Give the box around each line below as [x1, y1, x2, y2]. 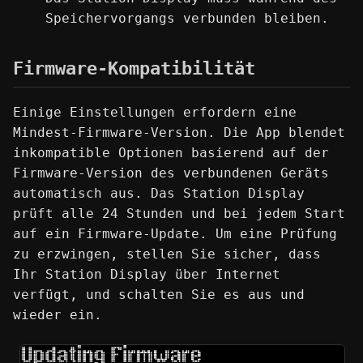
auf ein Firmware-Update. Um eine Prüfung [13, 226, 337, 242]
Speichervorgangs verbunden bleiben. [45, 10, 329, 26]
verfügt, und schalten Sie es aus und [13, 287, 305, 303]
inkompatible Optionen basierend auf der [13, 145, 329, 161]
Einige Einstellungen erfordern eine [13, 105, 297, 121]
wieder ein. [13, 307, 102, 323]
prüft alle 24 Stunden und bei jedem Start [13, 206, 345, 222]
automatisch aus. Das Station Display [13, 186, 305, 202]
